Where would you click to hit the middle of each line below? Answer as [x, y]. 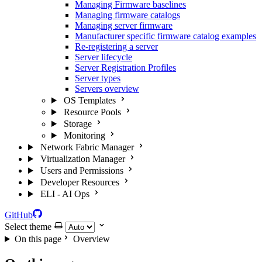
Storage [77, 124]
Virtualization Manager [82, 159]
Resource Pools [92, 112]
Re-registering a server [116, 46]
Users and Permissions [82, 170]
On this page [38, 239]
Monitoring [84, 135]
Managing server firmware [124, 25]
